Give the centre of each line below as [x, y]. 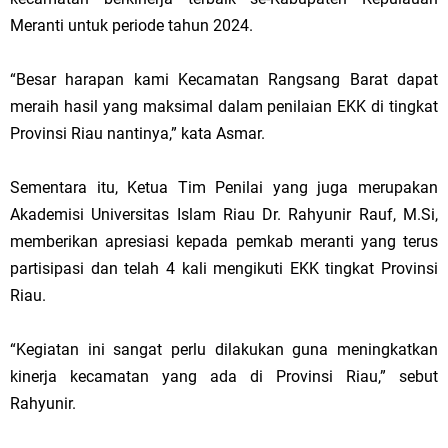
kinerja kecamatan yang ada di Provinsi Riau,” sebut [224, 376]
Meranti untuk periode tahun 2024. [131, 25]
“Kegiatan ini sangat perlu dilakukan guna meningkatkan [224, 349]
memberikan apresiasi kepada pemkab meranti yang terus [224, 241]
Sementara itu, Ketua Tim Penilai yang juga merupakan [224, 187]
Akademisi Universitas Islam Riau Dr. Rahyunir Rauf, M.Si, [224, 214]
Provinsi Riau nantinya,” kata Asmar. [137, 133]
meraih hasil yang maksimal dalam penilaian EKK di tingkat [224, 106]
